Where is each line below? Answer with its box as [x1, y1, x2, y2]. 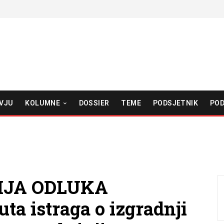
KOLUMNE [25, 98, 60, 107]
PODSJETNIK [152, 98, 198, 107]
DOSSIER [78, 98, 109, 107]
